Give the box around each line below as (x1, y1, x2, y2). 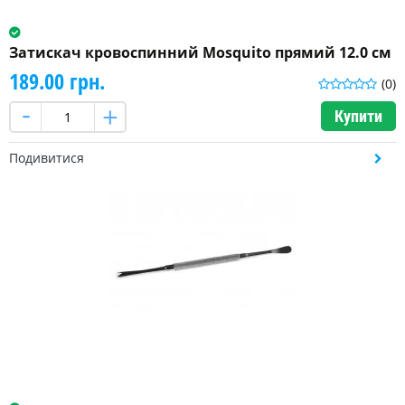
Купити (334, 107, 382, 127)
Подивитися (9, 149, 84, 167)
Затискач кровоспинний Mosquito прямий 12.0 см (9, 42, 391, 63)
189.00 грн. (9, 66, 105, 97)
